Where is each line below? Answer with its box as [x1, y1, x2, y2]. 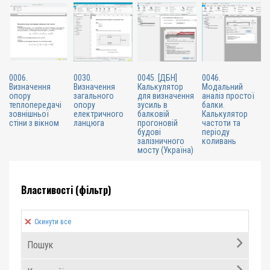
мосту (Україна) [137, 145, 194, 155]
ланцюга [73, 118, 104, 128]
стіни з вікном [9, 118, 59, 128]
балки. [202, 99, 225, 110]
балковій [137, 108, 170, 119]
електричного [73, 108, 124, 119]
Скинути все [33, 217, 71, 226]
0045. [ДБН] [137, 72, 178, 83]
